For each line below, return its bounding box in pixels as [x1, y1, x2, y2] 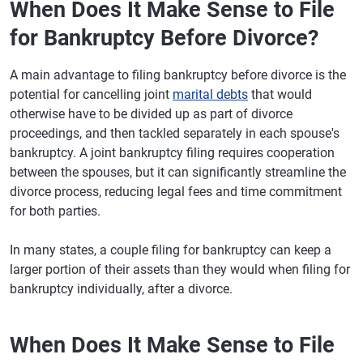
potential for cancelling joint [10, 87, 173, 102]
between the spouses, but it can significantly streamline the [10, 164, 346, 180]
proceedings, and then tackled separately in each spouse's [10, 126, 340, 141]
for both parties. [10, 203, 100, 219]
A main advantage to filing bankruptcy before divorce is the [10, 67, 346, 83]
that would [248, 87, 312, 102]
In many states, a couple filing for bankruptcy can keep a [10, 242, 331, 258]
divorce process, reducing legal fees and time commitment [10, 184, 342, 199]
